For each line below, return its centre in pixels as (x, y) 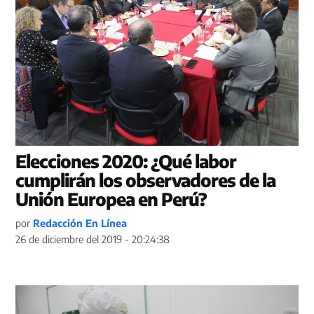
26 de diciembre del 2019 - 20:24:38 (93, 239)
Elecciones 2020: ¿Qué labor (126, 162)
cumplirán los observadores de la (146, 180)
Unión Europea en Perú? (111, 199)
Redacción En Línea (80, 223)
